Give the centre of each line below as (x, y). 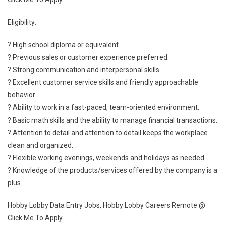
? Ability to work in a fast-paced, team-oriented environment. (103, 107)
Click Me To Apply (35, 218)
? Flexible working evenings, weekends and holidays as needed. (107, 158)
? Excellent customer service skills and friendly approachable (103, 82)
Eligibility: (22, 22)
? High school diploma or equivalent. (64, 45)
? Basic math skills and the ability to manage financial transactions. (113, 120)
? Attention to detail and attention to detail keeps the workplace (108, 133)
